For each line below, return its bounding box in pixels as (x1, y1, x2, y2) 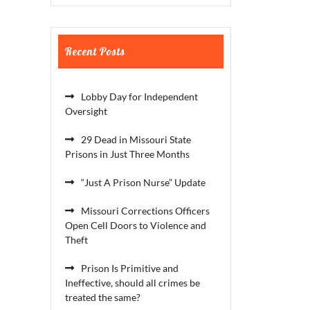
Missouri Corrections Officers (81, 205, 210, 217)
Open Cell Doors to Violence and (65, 219, 206, 231)
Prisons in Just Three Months (65, 148, 190, 160)
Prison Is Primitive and (81, 262, 179, 274)
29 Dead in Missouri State (81, 134, 191, 145)
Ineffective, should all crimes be (65, 277, 200, 289)
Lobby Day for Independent (81, 91, 198, 102)
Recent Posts (65, 44, 125, 58)
